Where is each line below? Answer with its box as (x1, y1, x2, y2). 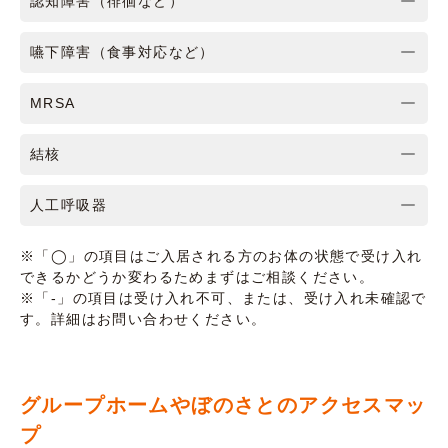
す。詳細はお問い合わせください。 (20, 310, 267, 327)
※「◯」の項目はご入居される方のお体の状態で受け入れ (20, 247, 423, 264)
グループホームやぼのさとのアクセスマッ (20, 393, 427, 416)
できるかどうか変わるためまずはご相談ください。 (20, 268, 375, 285)
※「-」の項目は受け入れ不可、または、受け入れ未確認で (20, 289, 427, 306)
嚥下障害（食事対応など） (30, 43, 215, 60)
